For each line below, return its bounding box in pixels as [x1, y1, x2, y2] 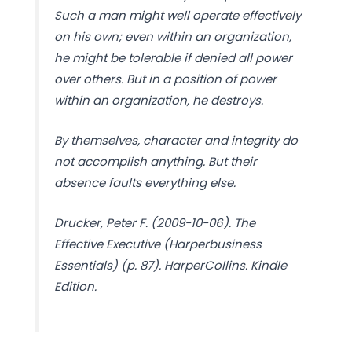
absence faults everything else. [53, 174, 236, 192]
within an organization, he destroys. [53, 92, 263, 109]
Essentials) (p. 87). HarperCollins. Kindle [53, 257, 287, 274]
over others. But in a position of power [53, 71, 277, 88]
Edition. [53, 278, 97, 295]
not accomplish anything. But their [53, 153, 257, 170]
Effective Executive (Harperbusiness [53, 236, 262, 253]
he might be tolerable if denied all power [53, 49, 292, 67]
